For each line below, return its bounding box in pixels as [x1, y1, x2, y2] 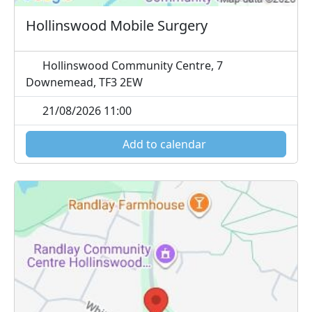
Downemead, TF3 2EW [26, 74, 143, 90]
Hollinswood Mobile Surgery [26, 15, 208, 35]
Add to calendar [120, 136, 206, 152]
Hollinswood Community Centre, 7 [40, 57, 223, 73]
